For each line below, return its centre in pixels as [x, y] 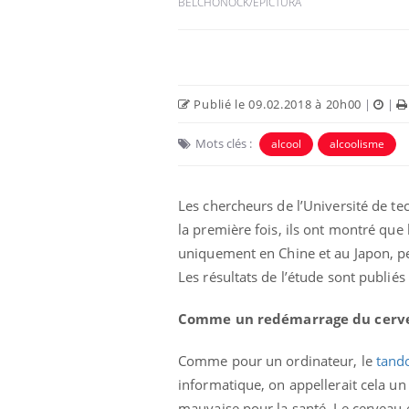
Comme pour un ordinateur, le [277, 360]
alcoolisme [357, 143]
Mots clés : [224, 143]
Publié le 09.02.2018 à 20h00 [276, 104]
